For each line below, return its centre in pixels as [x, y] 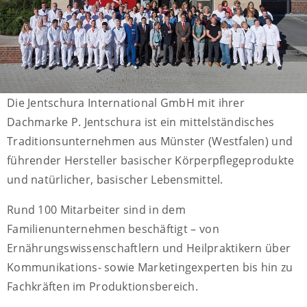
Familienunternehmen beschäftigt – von [113, 229]
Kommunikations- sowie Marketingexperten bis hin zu [150, 268]
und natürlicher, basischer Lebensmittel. [115, 180]
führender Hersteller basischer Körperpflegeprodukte [151, 161]
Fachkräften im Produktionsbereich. [102, 287]
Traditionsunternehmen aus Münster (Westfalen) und [150, 142]
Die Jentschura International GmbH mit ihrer [126, 103]
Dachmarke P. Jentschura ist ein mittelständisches [141, 122]
